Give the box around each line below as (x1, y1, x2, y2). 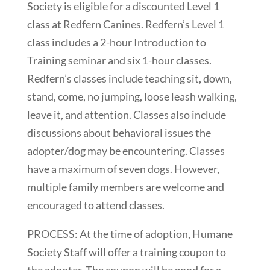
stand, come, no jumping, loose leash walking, (27, 89, 237, 103)
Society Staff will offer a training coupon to (27, 245, 226, 259)
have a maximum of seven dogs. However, (27, 162, 219, 175)
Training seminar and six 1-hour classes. (27, 53, 212, 67)
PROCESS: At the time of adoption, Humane (27, 227, 233, 240)
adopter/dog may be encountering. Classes (27, 143, 225, 157)
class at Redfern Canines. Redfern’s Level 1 (27, 17, 224, 31)
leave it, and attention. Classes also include (27, 107, 226, 121)
